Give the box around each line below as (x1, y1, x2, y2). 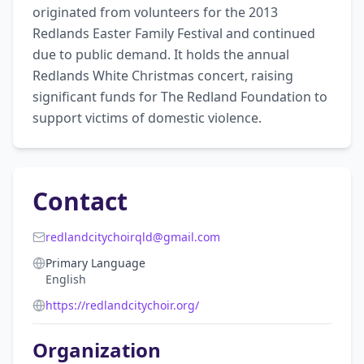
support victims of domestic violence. (32, 109, 262, 127)
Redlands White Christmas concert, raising (32, 67, 293, 84)
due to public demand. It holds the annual (32, 45, 289, 63)
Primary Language (45, 255, 145, 271)
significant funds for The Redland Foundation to (32, 88, 327, 106)
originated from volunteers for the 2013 (32, 3, 278, 21)
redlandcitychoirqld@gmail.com (45, 229, 220, 245)
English (45, 271, 86, 287)
